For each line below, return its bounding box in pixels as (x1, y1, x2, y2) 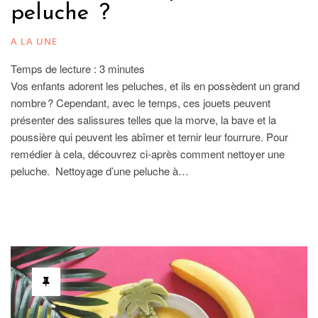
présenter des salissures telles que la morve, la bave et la (11, 111, 276, 127)
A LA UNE (11, 34, 57, 48)
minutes (108, 60, 145, 76)
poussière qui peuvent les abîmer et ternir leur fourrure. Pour (11, 128, 288, 144)
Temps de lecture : (11, 60, 99, 76)
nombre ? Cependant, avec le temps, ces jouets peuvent (11, 94, 270, 110)
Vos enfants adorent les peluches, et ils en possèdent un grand (11, 77, 300, 93)
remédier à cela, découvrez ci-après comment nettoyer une (11, 146, 285, 161)
